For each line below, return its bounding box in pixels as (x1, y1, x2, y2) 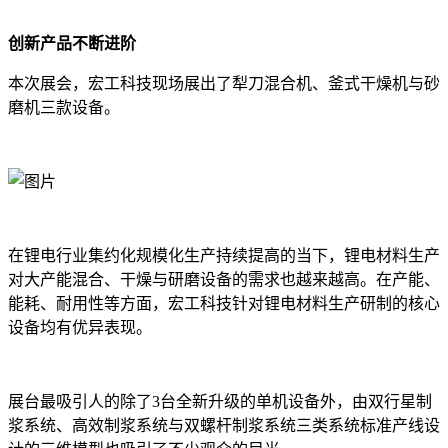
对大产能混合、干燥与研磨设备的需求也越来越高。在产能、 (8, 271, 440, 289)
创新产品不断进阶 (8, 35, 136, 53)
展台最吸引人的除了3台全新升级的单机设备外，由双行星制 (8, 393, 432, 411)
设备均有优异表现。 (8, 319, 152, 337)
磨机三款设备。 (8, 99, 120, 117)
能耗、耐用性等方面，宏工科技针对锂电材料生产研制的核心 (8, 295, 440, 313)
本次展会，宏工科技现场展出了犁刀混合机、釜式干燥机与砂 (8, 75, 440, 93)
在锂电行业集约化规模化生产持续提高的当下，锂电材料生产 (8, 247, 440, 265)
